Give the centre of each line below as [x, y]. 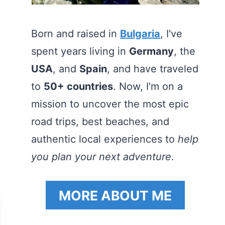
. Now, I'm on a [148, 86]
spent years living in [80, 51]
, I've [172, 34]
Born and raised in [76, 34]
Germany [152, 51]
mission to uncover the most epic [110, 104]
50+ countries [79, 86]
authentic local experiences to [105, 139]
